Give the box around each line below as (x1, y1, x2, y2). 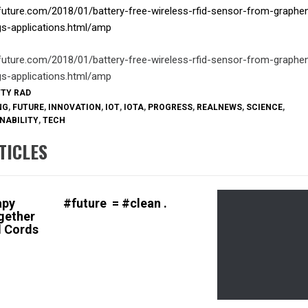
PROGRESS (148, 102, 192, 112)
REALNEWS (197, 102, 242, 112)
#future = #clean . (63, 196, 167, 211)
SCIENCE (246, 102, 283, 112)
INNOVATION (48, 102, 101, 112)
